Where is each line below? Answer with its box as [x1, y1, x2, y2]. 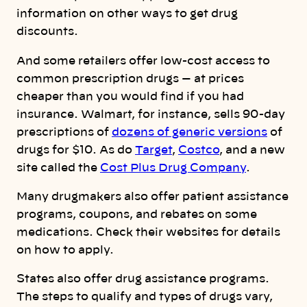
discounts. [16, 26, 78, 38]
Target [135, 144, 172, 156]
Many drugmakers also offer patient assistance [16, 191, 288, 202]
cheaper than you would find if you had [16, 90, 244, 102]
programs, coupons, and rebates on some [16, 208, 257, 220]
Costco [178, 144, 219, 156]
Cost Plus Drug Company [100, 162, 246, 173]
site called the [16, 162, 100, 173]
